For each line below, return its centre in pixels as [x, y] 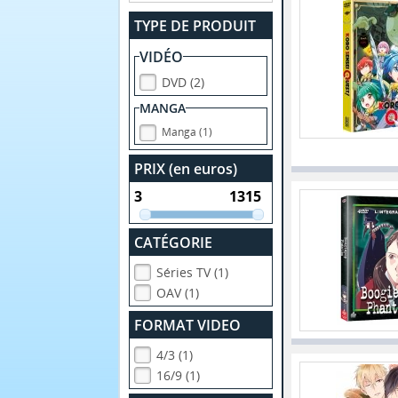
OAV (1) [178, 293]
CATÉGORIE [174, 243]
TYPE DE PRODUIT [195, 25]
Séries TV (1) [193, 273]
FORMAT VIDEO [188, 326]
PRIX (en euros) [186, 168]
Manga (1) [187, 131]
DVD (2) [183, 82]
